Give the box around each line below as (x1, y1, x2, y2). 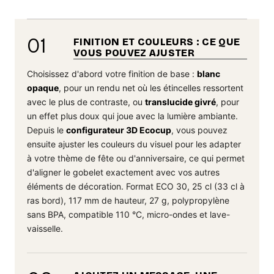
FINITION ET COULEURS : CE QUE (73, 36, 240, 48)
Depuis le (27, 125, 66, 136)
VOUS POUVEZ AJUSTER (73, 47, 195, 59)
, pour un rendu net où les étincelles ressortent (59, 83, 243, 94)
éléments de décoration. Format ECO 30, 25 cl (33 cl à (27, 181, 245, 192)
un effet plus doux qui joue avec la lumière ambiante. (27, 111, 238, 122)
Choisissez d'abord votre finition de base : (27, 68, 197, 80)
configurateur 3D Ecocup (66, 125, 171, 136)
